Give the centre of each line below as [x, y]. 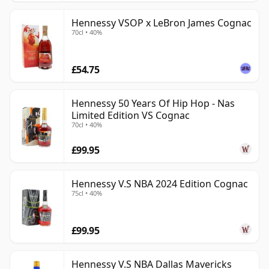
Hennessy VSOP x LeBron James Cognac [162, 23]
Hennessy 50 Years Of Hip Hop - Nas [153, 104]
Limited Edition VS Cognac [131, 116]
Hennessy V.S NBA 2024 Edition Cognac [160, 184]
